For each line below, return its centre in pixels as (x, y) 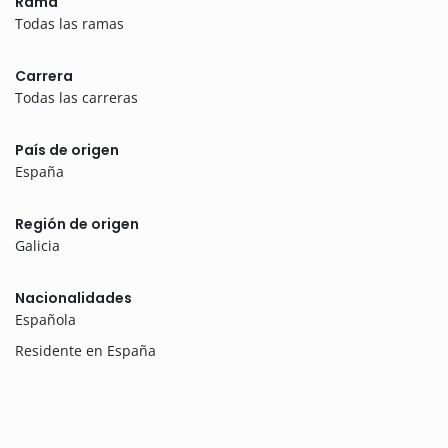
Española (45, 320)
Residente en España (85, 351)
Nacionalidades (73, 298)
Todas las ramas (69, 24)
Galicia (37, 246)
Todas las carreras (76, 98)
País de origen (67, 150)
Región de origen (77, 224)
